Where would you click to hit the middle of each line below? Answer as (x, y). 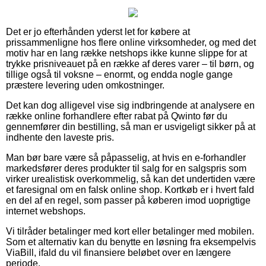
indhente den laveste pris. (60, 137)
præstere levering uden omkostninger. (85, 85)
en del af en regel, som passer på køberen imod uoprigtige (128, 200)
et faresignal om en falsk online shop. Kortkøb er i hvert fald (130, 189)
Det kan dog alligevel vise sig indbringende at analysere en (130, 105)
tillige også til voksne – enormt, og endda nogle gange (119, 74)
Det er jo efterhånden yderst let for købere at (98, 31)
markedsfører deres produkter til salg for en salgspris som (126, 168)
